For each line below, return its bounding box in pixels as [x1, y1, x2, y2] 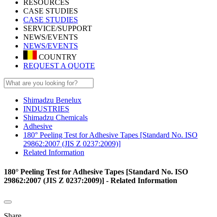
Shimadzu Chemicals [23, 113, 88, 122]
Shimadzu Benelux [23, 96, 81, 105]
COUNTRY [37, 53, 77, 62]
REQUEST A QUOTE [23, 62, 95, 70]
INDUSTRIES [23, 105, 69, 113]
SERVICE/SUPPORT [23, 24, 92, 32]
